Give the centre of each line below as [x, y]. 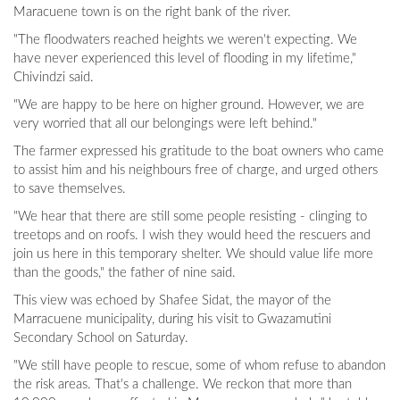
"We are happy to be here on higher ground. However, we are [189, 105]
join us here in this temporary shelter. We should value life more [193, 254]
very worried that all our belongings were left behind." [165, 124]
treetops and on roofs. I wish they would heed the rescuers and [192, 236]
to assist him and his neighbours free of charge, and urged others [196, 171]
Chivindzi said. [54, 78]
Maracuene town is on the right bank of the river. [152, 12]
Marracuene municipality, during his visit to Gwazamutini [172, 320]
